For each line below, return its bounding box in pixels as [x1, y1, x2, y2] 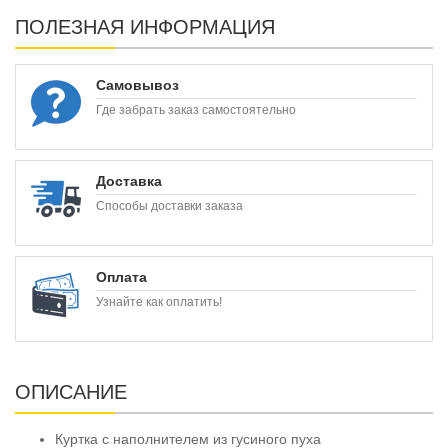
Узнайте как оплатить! [96, 294, 222, 309]
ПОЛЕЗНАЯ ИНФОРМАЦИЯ [15, 15, 275, 38]
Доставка [96, 172, 162, 189]
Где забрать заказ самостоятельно [96, 102, 296, 117]
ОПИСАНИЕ [15, 380, 127, 403]
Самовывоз [96, 76, 179, 93]
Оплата [96, 268, 147, 285]
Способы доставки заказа [96, 198, 243, 213]
